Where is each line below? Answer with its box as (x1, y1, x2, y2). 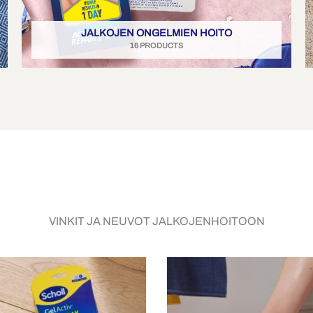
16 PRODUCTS (129, 41, 183, 50)
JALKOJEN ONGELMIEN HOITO (80, 27, 232, 38)
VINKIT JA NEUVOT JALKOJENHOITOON (48, 214, 265, 227)
